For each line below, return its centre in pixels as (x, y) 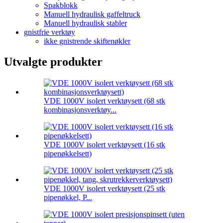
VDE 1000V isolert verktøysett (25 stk (105, 189)
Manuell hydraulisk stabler (85, 23)
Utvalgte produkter (53, 62)
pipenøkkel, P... (68, 198)
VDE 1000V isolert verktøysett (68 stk (105, 101)
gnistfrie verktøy (50, 32)
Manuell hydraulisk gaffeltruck (92, 14)
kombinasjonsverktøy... (80, 110)
